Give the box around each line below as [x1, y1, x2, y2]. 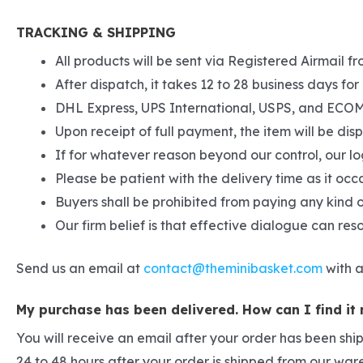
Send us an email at [16, 259, 143, 276]
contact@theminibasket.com [143, 259, 322, 276]
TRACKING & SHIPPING [16, 23, 176, 41]
